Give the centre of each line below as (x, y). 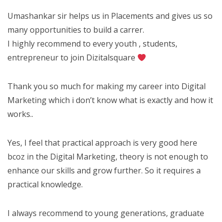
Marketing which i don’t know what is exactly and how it (110, 100)
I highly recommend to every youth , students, (92, 44)
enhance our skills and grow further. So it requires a (104, 170)
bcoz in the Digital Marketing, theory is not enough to (108, 157)
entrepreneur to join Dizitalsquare (72, 57)
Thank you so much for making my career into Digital (107, 86)
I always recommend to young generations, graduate (106, 213)
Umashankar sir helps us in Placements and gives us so (110, 16)
